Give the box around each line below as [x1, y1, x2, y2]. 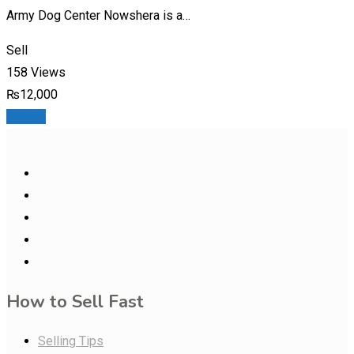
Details [6, 108, 46, 124]
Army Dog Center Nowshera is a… [6, 7, 190, 23]
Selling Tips [38, 333, 104, 348]
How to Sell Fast [6, 289, 144, 314]
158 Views [6, 64, 66, 80]
